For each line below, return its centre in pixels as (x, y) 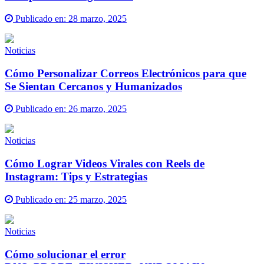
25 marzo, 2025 (98, 199)
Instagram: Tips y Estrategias (76, 177)
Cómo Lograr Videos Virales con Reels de (105, 164)
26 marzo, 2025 (98, 109)
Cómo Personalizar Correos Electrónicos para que (126, 73)
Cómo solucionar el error (65, 254)
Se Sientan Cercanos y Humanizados (93, 86)
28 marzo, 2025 (98, 19)
